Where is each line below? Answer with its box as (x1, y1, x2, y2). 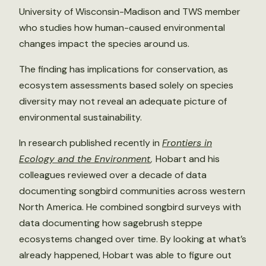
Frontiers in (162, 137, 212, 149)
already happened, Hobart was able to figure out (19, 249, 232, 261)
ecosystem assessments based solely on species (19, 79, 233, 91)
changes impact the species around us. (19, 37, 189, 50)
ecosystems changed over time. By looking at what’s (19, 233, 246, 245)
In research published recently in (19, 137, 162, 149)
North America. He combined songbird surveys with (19, 201, 241, 213)
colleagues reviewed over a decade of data (19, 169, 207, 181)
